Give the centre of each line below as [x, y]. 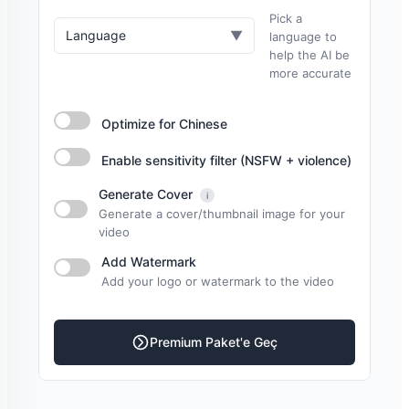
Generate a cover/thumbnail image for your [221, 214]
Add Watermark [149, 262]
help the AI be [309, 55]
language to [303, 37]
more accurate [310, 73]
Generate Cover [147, 194]
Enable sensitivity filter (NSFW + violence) [226, 160]
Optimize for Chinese [164, 124]
